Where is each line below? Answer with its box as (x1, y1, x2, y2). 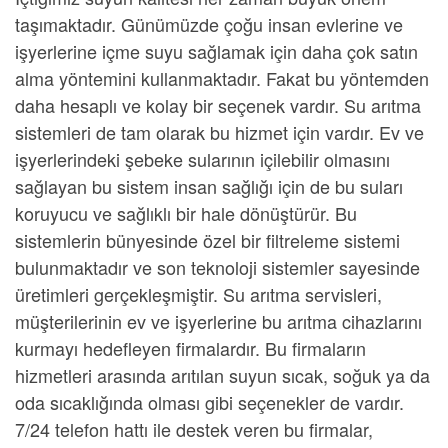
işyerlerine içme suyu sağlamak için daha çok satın (15, 38, 418, 64)
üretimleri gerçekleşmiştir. (15, 281, 223, 307)
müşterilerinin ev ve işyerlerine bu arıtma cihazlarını (15, 308, 422, 334)
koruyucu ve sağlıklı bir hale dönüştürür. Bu (15, 200, 357, 226)
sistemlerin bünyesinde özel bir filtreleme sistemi (15, 227, 400, 253)
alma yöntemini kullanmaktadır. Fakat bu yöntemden (15, 65, 429, 91)
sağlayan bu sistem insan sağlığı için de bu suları (15, 173, 403, 199)
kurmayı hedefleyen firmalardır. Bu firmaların (15, 335, 366, 361)
